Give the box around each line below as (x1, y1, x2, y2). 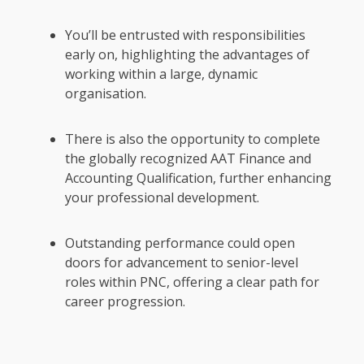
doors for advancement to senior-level (65, 253, 298, 272)
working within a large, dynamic (65, 65, 258, 84)
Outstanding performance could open (65, 234, 295, 253)
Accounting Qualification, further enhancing (65, 169, 331, 188)
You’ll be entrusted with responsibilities (65, 26, 305, 45)
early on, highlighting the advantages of (65, 45, 310, 64)
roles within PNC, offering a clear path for (65, 273, 319, 292)
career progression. (65, 292, 188, 311)
